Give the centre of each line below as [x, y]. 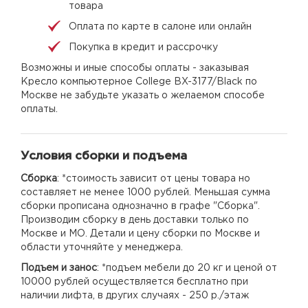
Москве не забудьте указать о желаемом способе [143, 95]
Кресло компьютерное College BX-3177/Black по [139, 81]
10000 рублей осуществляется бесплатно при [134, 282]
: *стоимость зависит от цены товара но [154, 178]
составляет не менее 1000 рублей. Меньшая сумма [145, 192]
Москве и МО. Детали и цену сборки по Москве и [140, 233]
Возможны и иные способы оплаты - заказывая [135, 68]
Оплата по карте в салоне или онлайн [160, 26]
